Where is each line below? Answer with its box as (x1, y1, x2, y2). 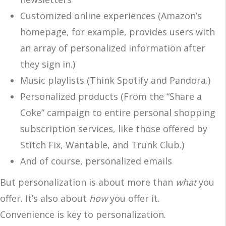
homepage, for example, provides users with (20, 25, 215, 38)
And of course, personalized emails (20, 154, 172, 167)
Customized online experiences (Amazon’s (20, 9, 202, 22)
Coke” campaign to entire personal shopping (20, 106, 215, 119)
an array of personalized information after (20, 41, 205, 54)
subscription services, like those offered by (20, 122, 207, 135)
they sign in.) (20, 58, 75, 70)
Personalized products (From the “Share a (20, 90, 202, 102)
